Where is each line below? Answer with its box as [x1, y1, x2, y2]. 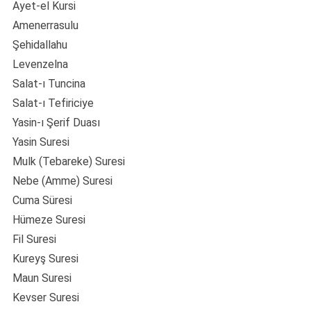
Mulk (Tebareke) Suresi [12, 155, 125, 169]
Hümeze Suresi [12, 213, 85, 227]
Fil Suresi [12, 233, 56, 246]
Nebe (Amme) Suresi [12, 174, 112, 188]
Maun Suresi [12, 271, 72, 285]
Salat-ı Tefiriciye [12, 96, 94, 110]
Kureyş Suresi [12, 252, 78, 266]
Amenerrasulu [12, 19, 78, 33]
